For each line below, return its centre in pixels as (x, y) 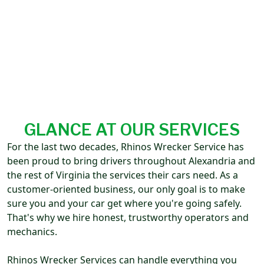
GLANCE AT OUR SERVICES (132, 130)
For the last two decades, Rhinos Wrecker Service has (126, 147)
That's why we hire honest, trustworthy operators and (128, 218)
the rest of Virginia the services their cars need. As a (123, 175)
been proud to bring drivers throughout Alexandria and (131, 161)
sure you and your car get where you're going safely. (124, 204)
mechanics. (32, 232)
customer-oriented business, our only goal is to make (126, 189)
